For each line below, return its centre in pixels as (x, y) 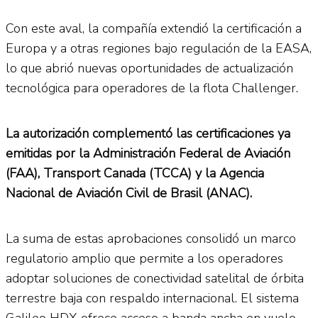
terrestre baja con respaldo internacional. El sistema (152, 298)
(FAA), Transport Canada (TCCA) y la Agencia (135, 173)
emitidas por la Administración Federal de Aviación (148, 153)
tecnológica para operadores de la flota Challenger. (152, 88)
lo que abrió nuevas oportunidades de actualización (149, 68)
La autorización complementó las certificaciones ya (148, 133)
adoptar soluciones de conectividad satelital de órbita (155, 278)
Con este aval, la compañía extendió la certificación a (154, 28)
